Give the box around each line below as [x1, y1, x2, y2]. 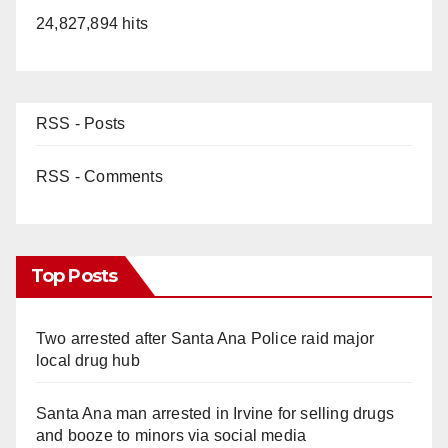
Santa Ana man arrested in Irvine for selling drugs [36, 405, 395, 423]
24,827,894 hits [36, 15, 148, 33]
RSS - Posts [36, 115, 126, 133]
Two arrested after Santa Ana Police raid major [36, 330, 375, 348]
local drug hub [36, 352, 140, 370]
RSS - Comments [36, 168, 163, 186]
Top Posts [31, 265, 117, 288]
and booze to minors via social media [36, 427, 307, 445]
